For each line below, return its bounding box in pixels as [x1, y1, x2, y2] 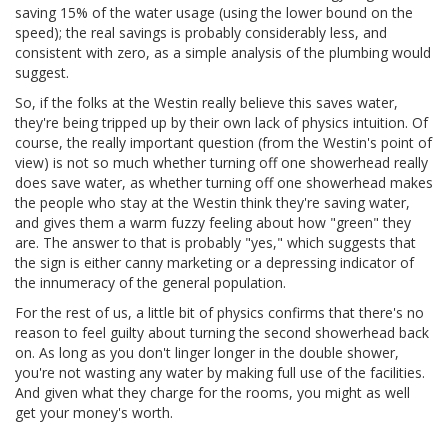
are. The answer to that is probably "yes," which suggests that [15, 232, 416, 252]
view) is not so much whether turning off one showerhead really [15, 152, 428, 172]
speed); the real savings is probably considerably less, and [15, 22, 387, 42]
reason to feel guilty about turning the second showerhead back [15, 322, 429, 342]
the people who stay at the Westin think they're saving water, [15, 192, 410, 212]
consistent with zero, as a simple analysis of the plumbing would [15, 42, 431, 62]
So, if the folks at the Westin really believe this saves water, [15, 92, 398, 112]
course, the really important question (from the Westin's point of [15, 132, 432, 152]
